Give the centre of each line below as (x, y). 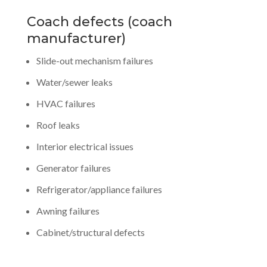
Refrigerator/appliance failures (99, 189)
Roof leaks (58, 125)
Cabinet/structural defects (90, 232)
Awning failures (68, 211)
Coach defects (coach (99, 22)
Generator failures (73, 168)
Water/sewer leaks (74, 82)
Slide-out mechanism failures (94, 60)
